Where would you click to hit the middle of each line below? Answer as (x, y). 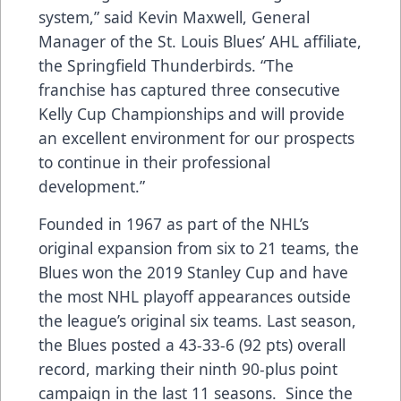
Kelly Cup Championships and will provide (192, 114)
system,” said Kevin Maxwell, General (174, 17)
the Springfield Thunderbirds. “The (166, 66)
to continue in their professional (154, 162)
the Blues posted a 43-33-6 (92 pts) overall (192, 345)
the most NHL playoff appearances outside (195, 297)
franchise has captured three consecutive (189, 90)
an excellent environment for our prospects (196, 138)
